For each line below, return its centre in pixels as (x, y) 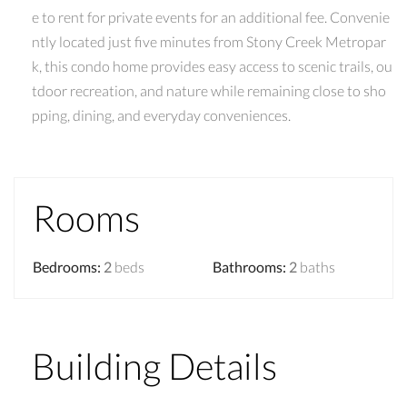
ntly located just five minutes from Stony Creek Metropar (209, 41)
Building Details (154, 366)
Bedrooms (65, 266)
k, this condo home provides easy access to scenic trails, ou (212, 65)
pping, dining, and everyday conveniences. (161, 114)
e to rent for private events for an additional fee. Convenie (211, 16)
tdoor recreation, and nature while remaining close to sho (209, 90)
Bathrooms (248, 266)
